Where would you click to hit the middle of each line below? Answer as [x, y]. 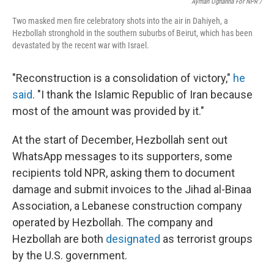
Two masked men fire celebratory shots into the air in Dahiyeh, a [120, 21]
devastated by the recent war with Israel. [81, 45]
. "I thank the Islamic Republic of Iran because [143, 94]
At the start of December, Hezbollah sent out [120, 140]
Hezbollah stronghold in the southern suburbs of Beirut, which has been [132, 33]
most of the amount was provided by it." [108, 111]
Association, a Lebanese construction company [127, 206]
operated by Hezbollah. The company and [113, 222]
